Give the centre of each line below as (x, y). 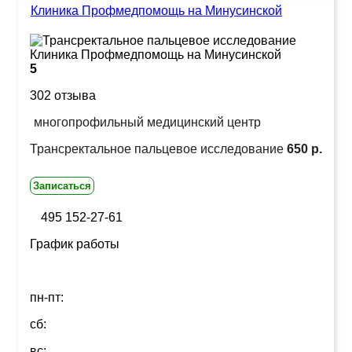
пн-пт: (47, 297)
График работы (75, 244)
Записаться (62, 185)
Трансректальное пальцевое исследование (158, 148)
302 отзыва (63, 95)
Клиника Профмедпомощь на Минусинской (156, 10)
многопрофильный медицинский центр (147, 122)
